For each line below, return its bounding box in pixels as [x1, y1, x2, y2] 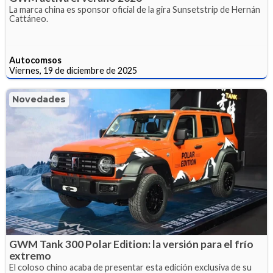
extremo [9, 249, 51, 263]
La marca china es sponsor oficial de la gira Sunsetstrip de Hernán [9, 4, 260, 15]
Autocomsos [9, 54, 62, 65]
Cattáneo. [9, 13, 48, 24]
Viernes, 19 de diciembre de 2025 [9, 65, 137, 76]
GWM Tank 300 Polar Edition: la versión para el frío [9, 238, 253, 251]
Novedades [12, 93, 66, 105]
